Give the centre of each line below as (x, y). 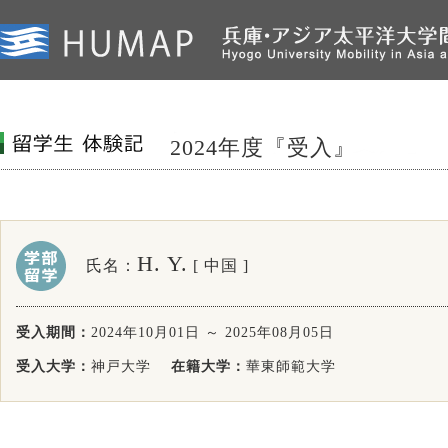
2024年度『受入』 (263, 147)
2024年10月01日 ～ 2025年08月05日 (212, 332)
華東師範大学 (291, 366)
